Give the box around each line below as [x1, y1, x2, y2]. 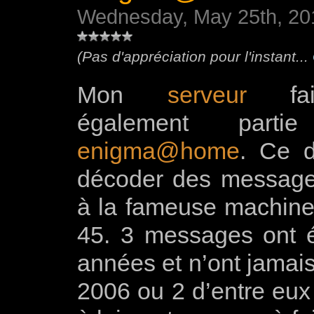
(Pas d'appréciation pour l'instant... [77, 48, 313, 65]
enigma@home [77, 137, 240, 165]
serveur [167, 81, 247, 109]
